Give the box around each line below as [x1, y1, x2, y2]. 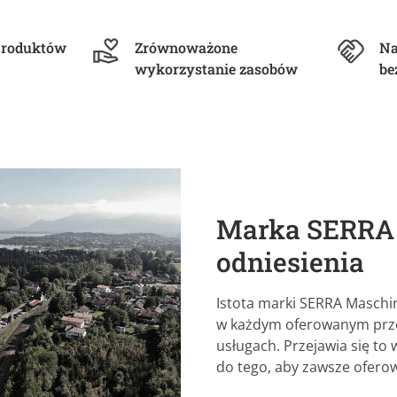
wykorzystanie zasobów [135, 58, 299, 78]
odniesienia [216, 245, 364, 280]
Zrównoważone [135, 37, 238, 57]
